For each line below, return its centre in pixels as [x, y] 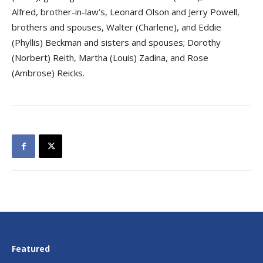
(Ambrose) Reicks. [48, 73]
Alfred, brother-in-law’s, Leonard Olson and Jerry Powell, [126, 12]
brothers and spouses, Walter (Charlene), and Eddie [117, 27]
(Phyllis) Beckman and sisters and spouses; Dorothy [116, 42]
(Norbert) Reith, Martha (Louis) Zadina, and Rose [110, 58]
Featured [31, 249]
